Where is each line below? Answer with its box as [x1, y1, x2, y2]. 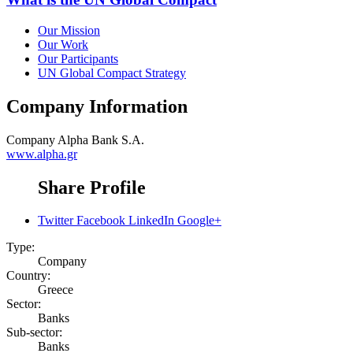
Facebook [76, 214, 125, 228]
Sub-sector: [6, 325, 62, 340]
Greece [38, 283, 73, 297]
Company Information [6, 95, 188, 117]
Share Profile [38, 176, 146, 198]
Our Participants [38, 51, 118, 65]
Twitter [38, 214, 73, 228]
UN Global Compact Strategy [38, 65, 186, 80]
